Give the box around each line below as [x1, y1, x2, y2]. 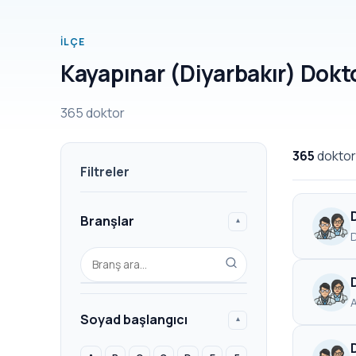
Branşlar [80, 212, 134, 230]
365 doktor [60, 104, 125, 122]
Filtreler [80, 163, 130, 180]
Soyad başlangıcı [80, 311, 188, 328]
